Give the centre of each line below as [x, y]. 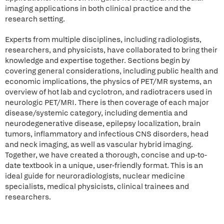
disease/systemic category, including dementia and [96, 113]
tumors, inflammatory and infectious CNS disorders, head [107, 134]
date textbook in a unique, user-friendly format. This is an [104, 165]
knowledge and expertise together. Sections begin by [97, 60]
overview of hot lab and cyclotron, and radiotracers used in [108, 92]
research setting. [36, 19]
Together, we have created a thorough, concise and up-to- [106, 155]
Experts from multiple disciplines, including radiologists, [103, 39]
